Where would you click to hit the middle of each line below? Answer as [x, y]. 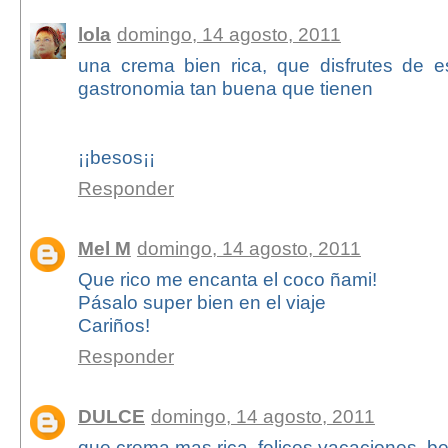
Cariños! [113, 325]
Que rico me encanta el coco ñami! [227, 279]
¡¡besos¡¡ [116, 157]
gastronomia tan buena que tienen [225, 88]
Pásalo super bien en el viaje [201, 302]
